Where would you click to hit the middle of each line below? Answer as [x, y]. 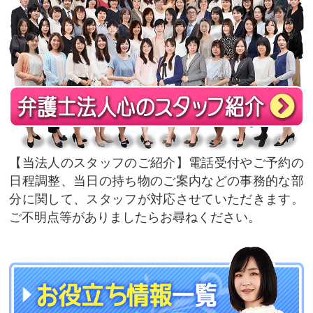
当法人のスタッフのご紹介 [99, 163]
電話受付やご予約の [246, 163]
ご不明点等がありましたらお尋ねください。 [135, 217]
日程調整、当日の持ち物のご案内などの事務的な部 [156, 181]
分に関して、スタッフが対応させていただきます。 [156, 199]
